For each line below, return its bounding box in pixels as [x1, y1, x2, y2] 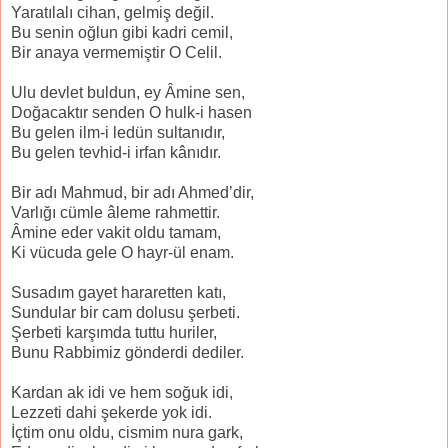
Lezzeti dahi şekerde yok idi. [11, 404, 212, 422]
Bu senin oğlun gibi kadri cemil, [11, 24, 233, 42]
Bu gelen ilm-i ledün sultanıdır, [11, 124, 225, 142]
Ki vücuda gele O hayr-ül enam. [11, 244, 234, 262]
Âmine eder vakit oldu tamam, [11, 224, 221, 242]
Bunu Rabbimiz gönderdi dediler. [11, 344, 244, 362]
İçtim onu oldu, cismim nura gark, [11, 424, 243, 442]
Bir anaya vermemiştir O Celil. [11, 44, 222, 62]
